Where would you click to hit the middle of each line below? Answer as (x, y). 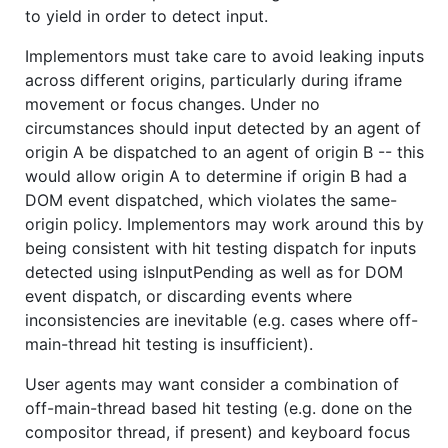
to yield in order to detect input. (146, 15)
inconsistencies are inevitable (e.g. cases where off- (221, 319)
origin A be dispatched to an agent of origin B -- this (224, 151)
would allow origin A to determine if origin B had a (216, 175)
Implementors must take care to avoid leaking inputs (224, 55)
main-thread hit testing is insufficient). (169, 343)
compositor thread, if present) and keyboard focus (217, 431)
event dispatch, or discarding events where (188, 295)
